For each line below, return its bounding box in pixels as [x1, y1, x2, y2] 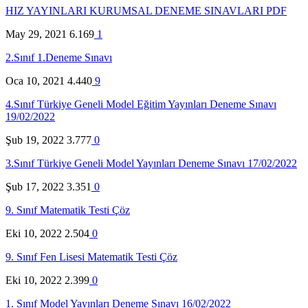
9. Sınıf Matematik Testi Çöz [5, 203, 130, 216]
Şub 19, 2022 [5, 133, 64, 146]
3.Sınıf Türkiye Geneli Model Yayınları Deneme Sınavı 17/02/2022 [5, 157, 297, 169]
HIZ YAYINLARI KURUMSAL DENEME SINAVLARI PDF [5, 4, 287, 16]
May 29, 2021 [5, 27, 67, 40]
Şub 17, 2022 [5, 180, 64, 192]
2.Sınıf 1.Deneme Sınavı [5, 51, 112, 63]
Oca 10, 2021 [5, 74, 65, 87]
